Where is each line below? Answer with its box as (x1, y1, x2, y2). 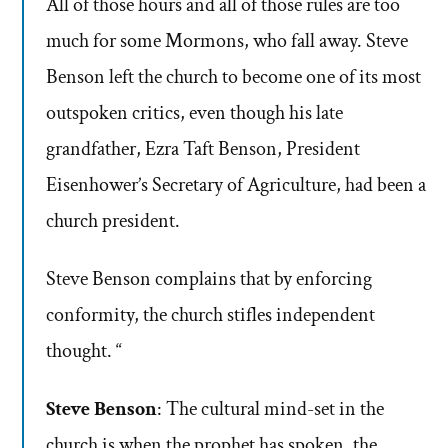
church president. (46, 208, 180, 235)
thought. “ (46, 338, 122, 365)
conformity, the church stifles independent (46, 302, 375, 329)
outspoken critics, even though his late (46, 100, 343, 127)
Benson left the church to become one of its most (46, 64, 421, 91)
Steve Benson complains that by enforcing (46, 266, 372, 293)
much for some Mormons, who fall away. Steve (46, 28, 408, 55)
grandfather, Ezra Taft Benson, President (46, 136, 360, 163)
